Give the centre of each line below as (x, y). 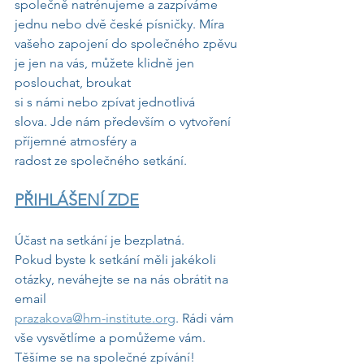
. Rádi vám (206, 318)
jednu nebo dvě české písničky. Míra (119, 24)
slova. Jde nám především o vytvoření (124, 121)
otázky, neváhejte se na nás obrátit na (123, 279)
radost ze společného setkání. (101, 160)
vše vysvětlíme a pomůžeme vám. (110, 338)
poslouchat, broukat (73, 82)
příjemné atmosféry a (76, 141)
